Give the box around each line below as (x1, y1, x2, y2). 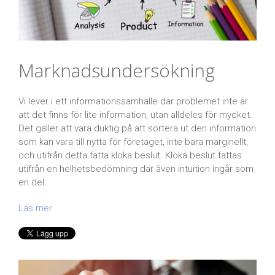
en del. (18, 176, 47, 188)
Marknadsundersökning (18, 57, 215, 83)
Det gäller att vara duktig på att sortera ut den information (18, 122, 256, 134)
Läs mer (18, 202, 52, 214)
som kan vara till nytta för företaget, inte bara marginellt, (18, 136, 248, 147)
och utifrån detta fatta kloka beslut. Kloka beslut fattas (18, 149, 242, 161)
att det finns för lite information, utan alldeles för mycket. (18, 109, 252, 120)
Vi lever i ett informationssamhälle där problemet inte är (18, 95, 248, 107)
